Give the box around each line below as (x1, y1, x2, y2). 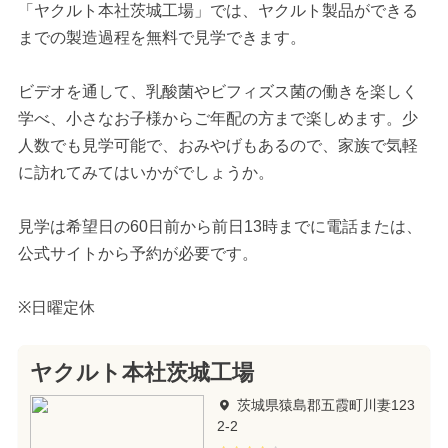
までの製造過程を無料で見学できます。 (17, 28, 306, 46)
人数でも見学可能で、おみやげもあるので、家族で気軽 (17, 136, 418, 154)
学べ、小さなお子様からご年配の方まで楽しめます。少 (17, 109, 418, 127)
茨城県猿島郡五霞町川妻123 (236, 396, 415, 413)
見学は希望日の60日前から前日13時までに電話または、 (17, 217, 422, 235)
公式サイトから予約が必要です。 (17, 244, 258, 262)
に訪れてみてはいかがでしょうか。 (17, 163, 274, 181)
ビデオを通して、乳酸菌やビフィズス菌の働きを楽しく (17, 82, 418, 100)
